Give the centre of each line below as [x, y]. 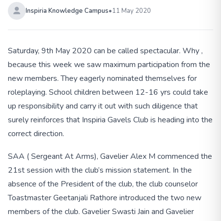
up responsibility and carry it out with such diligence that [103, 106]
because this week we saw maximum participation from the [109, 65]
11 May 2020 [131, 11]
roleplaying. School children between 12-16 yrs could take [108, 92]
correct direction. [36, 134]
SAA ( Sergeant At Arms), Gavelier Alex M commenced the [110, 156]
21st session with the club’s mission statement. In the [100, 170]
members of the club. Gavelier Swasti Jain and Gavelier [101, 211]
